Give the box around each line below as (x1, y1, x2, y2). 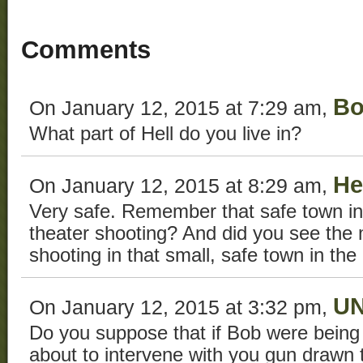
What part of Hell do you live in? (29, 122, 301, 144)
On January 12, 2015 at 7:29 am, (29, 96, 333, 119)
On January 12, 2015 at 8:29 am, (29, 173, 333, 197)
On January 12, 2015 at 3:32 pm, (29, 295, 333, 318)
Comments (21, 36, 151, 65)
